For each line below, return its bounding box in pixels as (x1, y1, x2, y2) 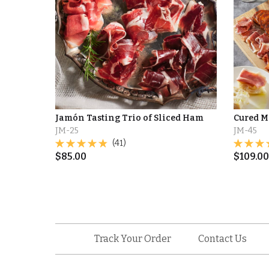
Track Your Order (94, 233, 171, 244)
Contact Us (198, 233, 247, 244)
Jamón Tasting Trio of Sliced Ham (55, 112, 204, 123)
